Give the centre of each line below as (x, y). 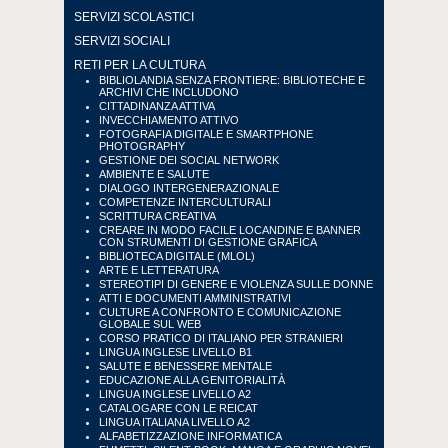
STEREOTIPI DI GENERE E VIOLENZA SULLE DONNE (236, 284)
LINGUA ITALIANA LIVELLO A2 (174, 422)
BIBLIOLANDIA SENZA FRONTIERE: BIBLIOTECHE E (232, 80)
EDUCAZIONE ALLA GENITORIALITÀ (192, 380)
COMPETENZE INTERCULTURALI (185, 202)
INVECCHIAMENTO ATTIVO (169, 120)
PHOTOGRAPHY (142, 146)
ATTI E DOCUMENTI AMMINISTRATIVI (195, 298)
